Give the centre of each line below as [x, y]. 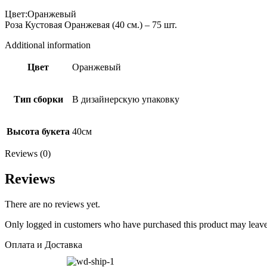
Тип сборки [38, 99]
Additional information [48, 45]
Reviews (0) [28, 153]
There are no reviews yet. [52, 204]
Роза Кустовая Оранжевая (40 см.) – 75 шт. [91, 24]
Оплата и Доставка [44, 244]
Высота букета [38, 131]
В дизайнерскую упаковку [126, 99]
